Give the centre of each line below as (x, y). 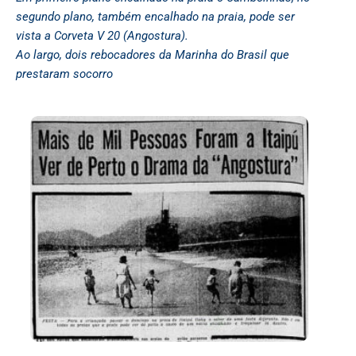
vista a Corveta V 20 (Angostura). (102, 36)
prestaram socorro (64, 74)
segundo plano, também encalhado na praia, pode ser (155, 17)
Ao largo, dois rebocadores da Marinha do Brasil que (153, 55)
